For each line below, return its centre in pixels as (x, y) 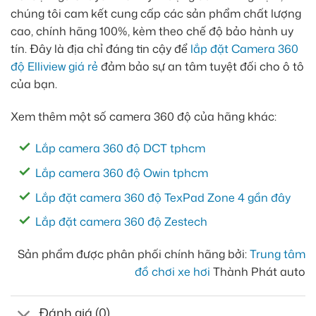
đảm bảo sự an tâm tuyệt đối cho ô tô (201, 66)
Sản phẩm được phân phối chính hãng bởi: (134, 254)
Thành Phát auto (258, 272)
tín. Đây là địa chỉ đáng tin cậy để (101, 48)
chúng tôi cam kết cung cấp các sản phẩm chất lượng (156, 13)
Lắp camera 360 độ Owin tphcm (122, 173)
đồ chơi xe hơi (172, 272)
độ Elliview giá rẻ (54, 66)
